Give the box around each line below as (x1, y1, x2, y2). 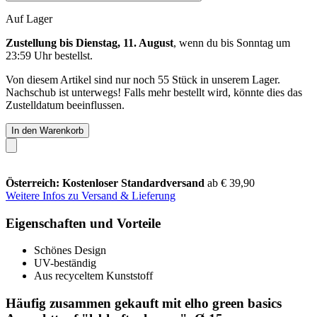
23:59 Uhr (6, 49, 52, 62)
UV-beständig (34, 257, 96, 270)
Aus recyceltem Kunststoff (34, 270, 153, 282)
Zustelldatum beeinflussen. (6, 98, 125, 111)
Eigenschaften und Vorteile (6, 215, 161, 231)
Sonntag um (236, 36, 290, 49)
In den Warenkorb (11, 125, 83, 136)
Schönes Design (34, 244, 106, 257)
